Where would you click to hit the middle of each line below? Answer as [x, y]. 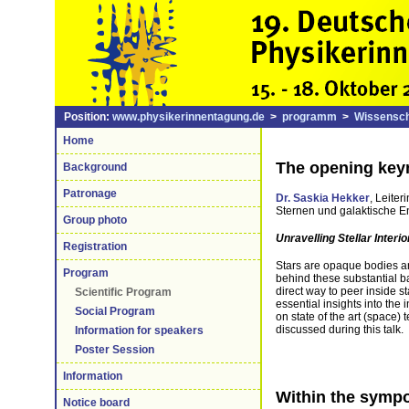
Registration [95, 246]
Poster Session [115, 350]
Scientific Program [123, 292]
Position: [88, 117]
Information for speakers [139, 330]
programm [309, 117]
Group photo [95, 220]
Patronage [90, 194]
